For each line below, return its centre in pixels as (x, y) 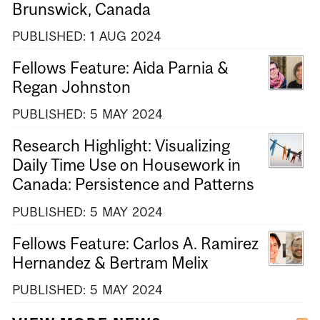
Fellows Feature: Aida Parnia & (120, 68)
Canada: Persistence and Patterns (133, 185)
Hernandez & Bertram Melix (110, 262)
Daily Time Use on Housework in (126, 165)
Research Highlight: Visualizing (121, 146)
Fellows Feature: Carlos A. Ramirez (135, 243)
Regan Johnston (71, 87)
